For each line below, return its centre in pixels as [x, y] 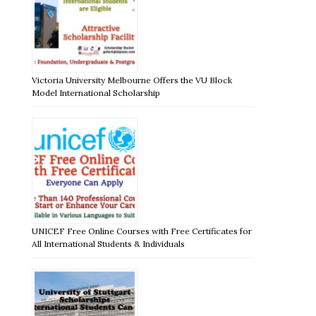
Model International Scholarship [96, 92]
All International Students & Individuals [109, 243]
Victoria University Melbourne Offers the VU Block [132, 80]
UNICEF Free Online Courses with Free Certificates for [142, 231]
